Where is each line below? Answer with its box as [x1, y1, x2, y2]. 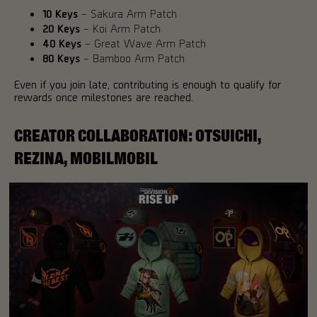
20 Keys [42, 21, 80, 35]
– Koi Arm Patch [80, 21, 161, 35]
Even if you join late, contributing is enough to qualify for [14, 77, 281, 91]
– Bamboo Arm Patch [80, 51, 185, 65]
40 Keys [42, 36, 81, 50]
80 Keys [42, 51, 80, 65]
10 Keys [42, 6, 78, 21]
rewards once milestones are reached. [14, 90, 193, 104]
